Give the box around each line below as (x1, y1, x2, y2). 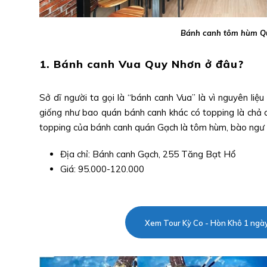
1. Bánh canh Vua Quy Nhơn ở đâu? (39, 57, 244, 72)
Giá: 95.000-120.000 (60, 163, 144, 175)
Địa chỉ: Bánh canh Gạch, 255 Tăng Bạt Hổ (60, 148, 236, 160)
